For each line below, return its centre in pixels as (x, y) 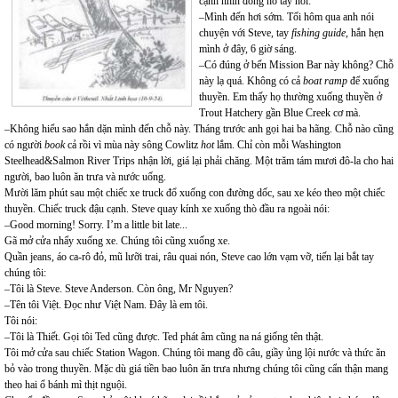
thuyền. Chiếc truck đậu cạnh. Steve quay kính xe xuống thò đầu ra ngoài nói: (167, 209)
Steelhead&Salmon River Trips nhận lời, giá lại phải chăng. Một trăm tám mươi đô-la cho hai (199, 161)
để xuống (368, 81)
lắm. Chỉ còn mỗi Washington (278, 145)
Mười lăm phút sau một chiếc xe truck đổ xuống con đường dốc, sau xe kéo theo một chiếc (195, 193)
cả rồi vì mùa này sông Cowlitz (133, 145)
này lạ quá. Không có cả (251, 81)
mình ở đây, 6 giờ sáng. (248, 49)
